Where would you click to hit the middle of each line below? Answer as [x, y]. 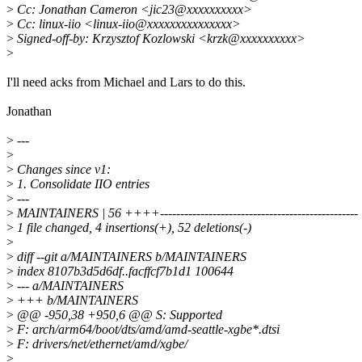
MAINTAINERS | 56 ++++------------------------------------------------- [186, 213]
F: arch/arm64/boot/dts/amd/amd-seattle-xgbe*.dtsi [147, 330]
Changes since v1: [62, 170]
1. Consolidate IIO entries [82, 184]
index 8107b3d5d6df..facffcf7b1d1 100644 [124, 271]
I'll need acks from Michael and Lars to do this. [126, 82]
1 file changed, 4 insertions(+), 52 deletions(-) [133, 228]
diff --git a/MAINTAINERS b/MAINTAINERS [130, 257]
